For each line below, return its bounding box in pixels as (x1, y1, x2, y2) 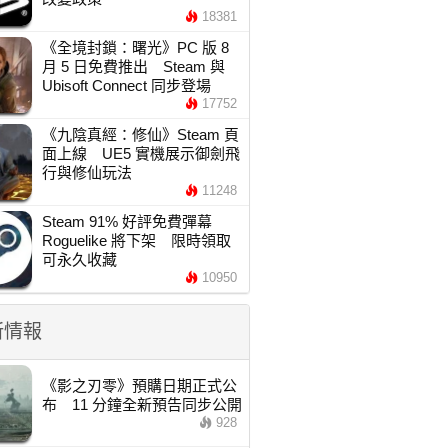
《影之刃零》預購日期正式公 (41, 377, 237, 394)
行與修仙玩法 (41, 164, 132, 181)
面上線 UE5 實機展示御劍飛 (41, 145, 240, 162)
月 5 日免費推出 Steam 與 (41, 58, 225, 75)
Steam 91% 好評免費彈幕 (41, 213, 212, 230)
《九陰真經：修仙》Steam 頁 (41, 126, 239, 143)
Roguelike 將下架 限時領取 (41, 232, 231, 249)
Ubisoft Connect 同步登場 (41, 77, 211, 94)
